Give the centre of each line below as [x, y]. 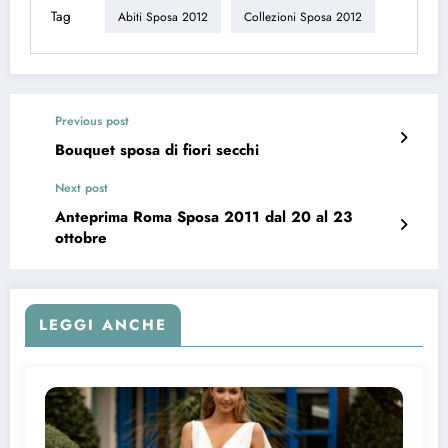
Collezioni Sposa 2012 [303, 16]
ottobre [81, 238]
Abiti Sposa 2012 [163, 16]
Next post [81, 188]
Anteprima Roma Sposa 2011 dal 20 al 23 [203, 217]
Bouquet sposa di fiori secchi [157, 150]
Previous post [92, 121]
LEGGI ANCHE [103, 325]
